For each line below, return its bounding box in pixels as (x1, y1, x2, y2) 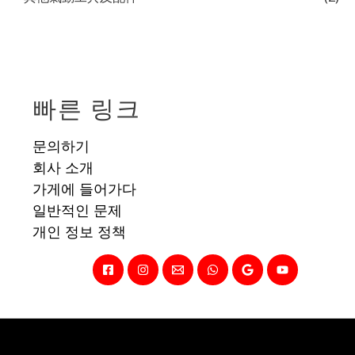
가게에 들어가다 (32, 178, 137, 198)
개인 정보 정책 (32, 221, 127, 241)
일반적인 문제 (32, 200, 123, 219)
